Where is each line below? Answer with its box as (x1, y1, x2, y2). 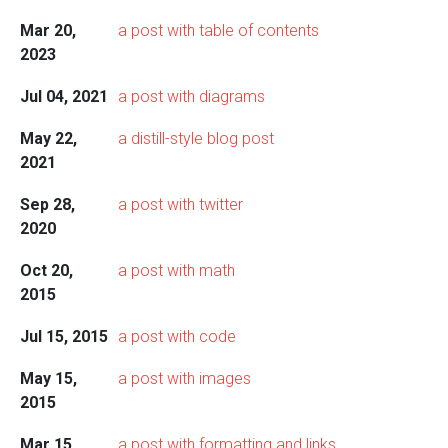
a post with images (117, 369, 251, 388)
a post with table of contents (117, 21, 319, 40)
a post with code (117, 327, 236, 346)
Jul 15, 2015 (19, 327, 108, 346)
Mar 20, (19, 21, 76, 40)
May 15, (19, 369, 77, 388)
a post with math (117, 261, 235, 280)
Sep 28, (19, 195, 75, 214)
